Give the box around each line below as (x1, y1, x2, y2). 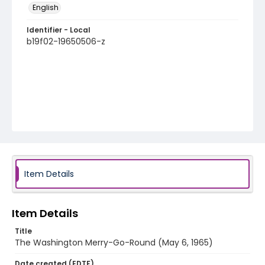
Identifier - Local (27, 25, 91, 35)
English (33, 2, 59, 12)
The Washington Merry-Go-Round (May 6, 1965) (15, 237, 213, 248)
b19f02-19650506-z (27, 35, 105, 47)
